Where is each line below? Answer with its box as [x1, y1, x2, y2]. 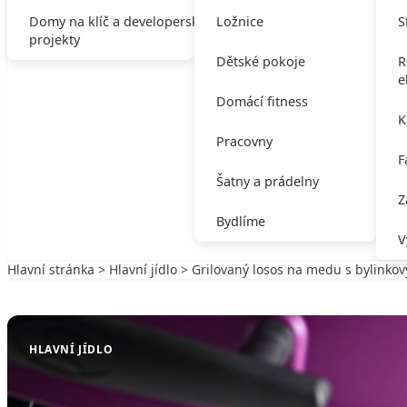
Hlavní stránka [7, 261, 94, 278]
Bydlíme [215, 213, 265, 230]
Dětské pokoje [215, 53, 305, 70]
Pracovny [215, 133, 273, 150]
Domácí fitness [215, 93, 308, 110]
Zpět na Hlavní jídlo [25, 279, 144, 296]
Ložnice [215, 13, 263, 30]
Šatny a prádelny [215, 173, 319, 190]
